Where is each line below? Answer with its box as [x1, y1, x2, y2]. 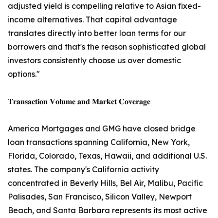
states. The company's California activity [8, 164, 159, 175]
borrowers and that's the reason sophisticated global [8, 42, 206, 52]
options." [8, 69, 40, 79]
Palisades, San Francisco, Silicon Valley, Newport [8, 192, 192, 202]
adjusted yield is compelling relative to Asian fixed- [8, 1, 201, 11]
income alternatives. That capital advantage [8, 15, 177, 25]
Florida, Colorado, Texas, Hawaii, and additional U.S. [8, 151, 207, 161]
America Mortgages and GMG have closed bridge [8, 124, 196, 134]
